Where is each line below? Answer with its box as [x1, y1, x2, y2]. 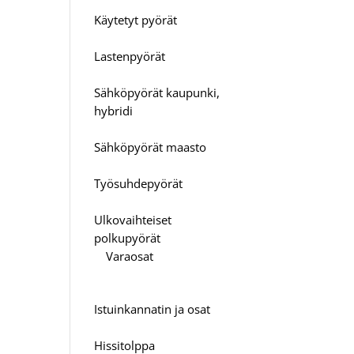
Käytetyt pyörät [94, 11, 178, 28]
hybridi [94, 102, 134, 119]
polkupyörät [94, 229, 161, 246]
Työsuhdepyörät [94, 175, 183, 191]
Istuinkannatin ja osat [94, 300, 211, 317]
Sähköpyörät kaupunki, [94, 84, 220, 100]
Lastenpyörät [94, 47, 166, 64]
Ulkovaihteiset [94, 211, 172, 228]
